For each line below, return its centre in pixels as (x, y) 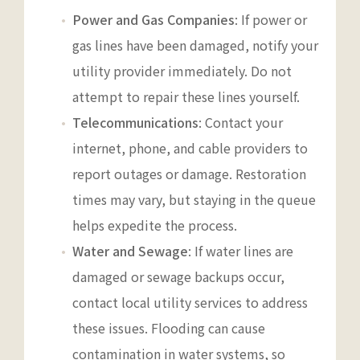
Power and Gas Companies (153, 19)
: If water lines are (241, 250)
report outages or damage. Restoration (189, 173)
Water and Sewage (130, 250)
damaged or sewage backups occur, (178, 276)
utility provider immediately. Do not (182, 70)
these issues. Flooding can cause (169, 327)
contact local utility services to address (190, 302)
